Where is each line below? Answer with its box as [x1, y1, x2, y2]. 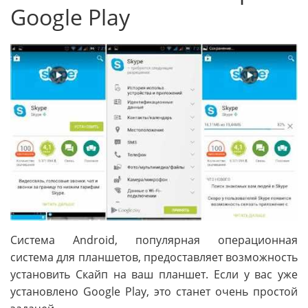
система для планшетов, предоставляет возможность [10, 250, 298, 265]
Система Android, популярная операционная [10, 232, 298, 248]
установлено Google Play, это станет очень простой [10, 284, 298, 300]
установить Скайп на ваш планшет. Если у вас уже [10, 267, 298, 283]
